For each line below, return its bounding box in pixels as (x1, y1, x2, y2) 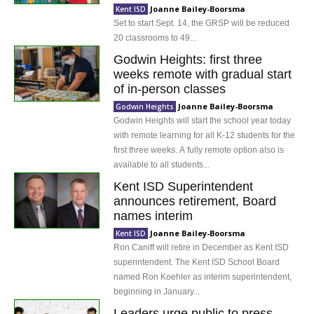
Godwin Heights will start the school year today (114, 116, 292, 125)
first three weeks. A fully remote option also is (114, 145, 285, 155)
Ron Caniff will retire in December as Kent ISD (114, 243, 289, 252)
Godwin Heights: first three (114, 53, 263, 67)
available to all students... (114, 160, 210, 170)
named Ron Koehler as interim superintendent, (114, 272, 292, 282)
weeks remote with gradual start (114, 67, 292, 81)
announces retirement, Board (114, 194, 277, 208)
